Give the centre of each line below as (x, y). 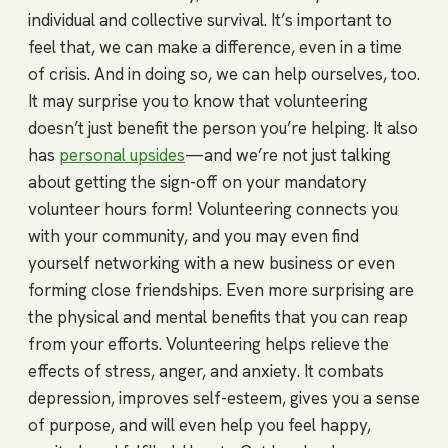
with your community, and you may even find (193, 235)
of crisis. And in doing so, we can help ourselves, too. (224, 73)
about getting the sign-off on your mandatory (197, 181)
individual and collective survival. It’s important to (210, 19)
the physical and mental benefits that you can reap (218, 316)
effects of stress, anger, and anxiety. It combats (206, 370)
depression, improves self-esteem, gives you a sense (224, 397)
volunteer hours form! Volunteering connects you (213, 208)
